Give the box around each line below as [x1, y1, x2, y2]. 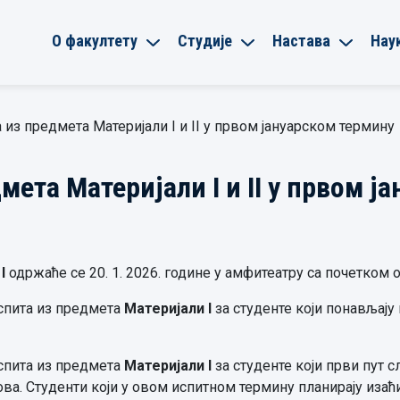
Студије [178, 30, 232, 50]
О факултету [52, 30, 137, 50]
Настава [272, 30, 330, 50]
